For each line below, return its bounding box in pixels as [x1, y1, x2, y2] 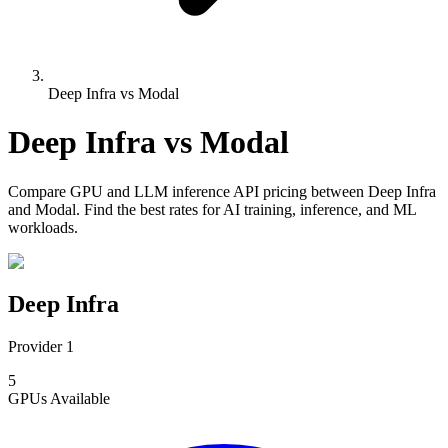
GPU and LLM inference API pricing [70, 182, 307, 200]
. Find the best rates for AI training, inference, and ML [76, 200, 416, 218]
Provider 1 [8, 337, 74, 355]
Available [47, 389, 110, 407]
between [307, 182, 368, 200]
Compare [8, 182, 70, 200]
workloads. [8, 218, 78, 236]
